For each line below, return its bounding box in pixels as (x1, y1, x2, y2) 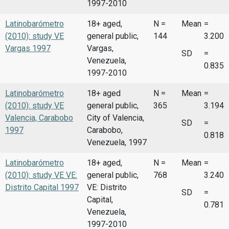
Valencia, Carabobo (5, 112, 73, 123)
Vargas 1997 (5, 43, 51, 53)
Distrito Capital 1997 (5, 182, 79, 192)
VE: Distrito (87, 182, 127, 192)
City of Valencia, (87, 112, 144, 123)
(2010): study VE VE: (5, 170, 77, 180)
